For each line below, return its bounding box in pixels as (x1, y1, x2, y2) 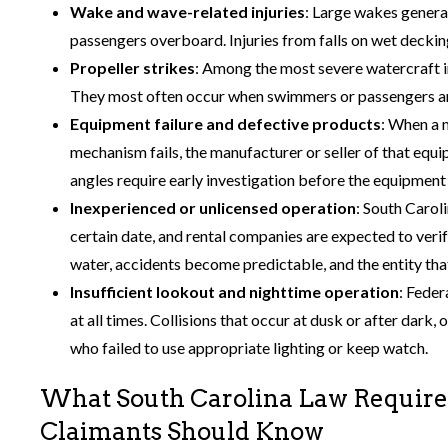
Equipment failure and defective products (70, 113, 381, 133)
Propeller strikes (70, 57, 195, 77)
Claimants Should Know (40, 416, 324, 446)
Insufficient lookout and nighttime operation (70, 281, 399, 301)
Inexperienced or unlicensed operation (70, 197, 356, 217)
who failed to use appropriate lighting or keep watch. (70, 337, 428, 357)
